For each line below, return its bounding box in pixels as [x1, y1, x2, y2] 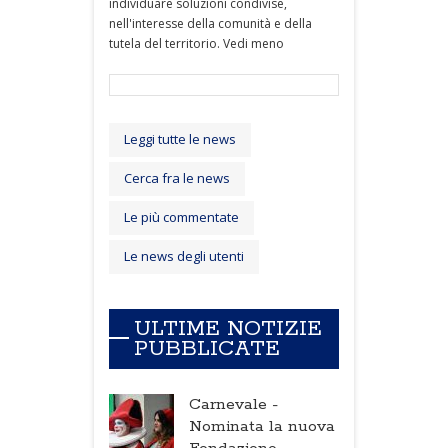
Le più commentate [124, 207, 239, 226]
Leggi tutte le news [124, 129, 236, 148]
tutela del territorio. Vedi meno [109, 34, 284, 52]
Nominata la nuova [189, 415, 335, 437]
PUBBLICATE [134, 334, 280, 363]
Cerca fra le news [124, 168, 230, 187]
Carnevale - [189, 393, 278, 415]
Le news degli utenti [124, 246, 244, 265]
